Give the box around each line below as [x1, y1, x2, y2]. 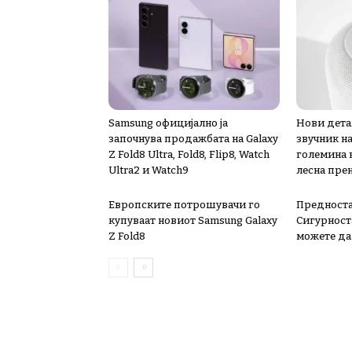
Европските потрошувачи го [108, 199, 260, 211]
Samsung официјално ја [108, 117, 228, 129]
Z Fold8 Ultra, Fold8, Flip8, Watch [108, 148, 269, 160]
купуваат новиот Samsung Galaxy [108, 214, 277, 226]
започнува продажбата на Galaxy [108, 133, 278, 145]
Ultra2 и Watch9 [108, 164, 189, 176]
